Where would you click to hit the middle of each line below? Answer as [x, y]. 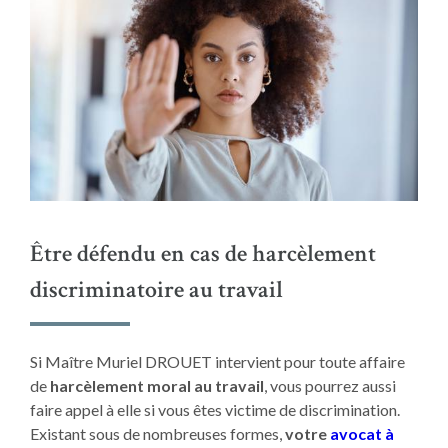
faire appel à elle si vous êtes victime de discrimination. [214, 410]
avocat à [361, 434]
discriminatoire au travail [156, 290]
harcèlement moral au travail [156, 386]
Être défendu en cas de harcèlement [202, 254]
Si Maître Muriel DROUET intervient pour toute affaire [217, 362]
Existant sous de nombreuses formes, [157, 434]
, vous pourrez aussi [329, 386]
